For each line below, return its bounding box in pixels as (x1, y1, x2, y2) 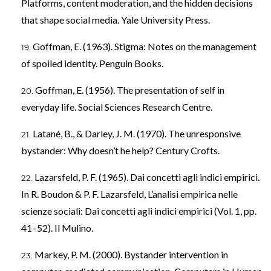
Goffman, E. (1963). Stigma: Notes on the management (33, 41, 256, 53)
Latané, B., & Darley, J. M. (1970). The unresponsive (33, 128, 241, 140)
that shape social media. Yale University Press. (21, 14, 210, 26)
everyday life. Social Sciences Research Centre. (21, 101, 212, 113)
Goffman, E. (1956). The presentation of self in (35, 84, 224, 96)
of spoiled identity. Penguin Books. (21, 57, 163, 70)
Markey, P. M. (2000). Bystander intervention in (34, 249, 228, 261)
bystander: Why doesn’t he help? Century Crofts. (21, 145, 220, 157)
